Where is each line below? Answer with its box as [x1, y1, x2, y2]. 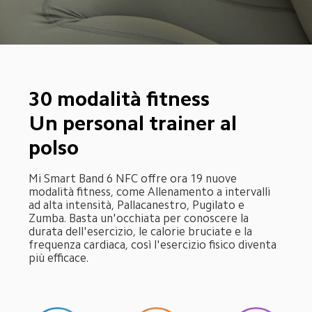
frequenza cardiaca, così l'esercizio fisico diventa [29, 238, 280, 251]
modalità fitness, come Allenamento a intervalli [29, 185, 274, 198]
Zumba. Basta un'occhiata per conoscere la [29, 212, 252, 224]
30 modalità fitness [29, 88, 210, 110]
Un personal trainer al [29, 113, 242, 134]
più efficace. [29, 251, 89, 264]
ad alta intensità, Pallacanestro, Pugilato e [29, 198, 248, 211]
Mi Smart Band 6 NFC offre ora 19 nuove [29, 172, 240, 185]
